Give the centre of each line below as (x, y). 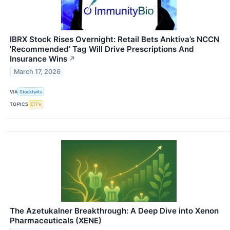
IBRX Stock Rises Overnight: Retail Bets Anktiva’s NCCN (114, 40)
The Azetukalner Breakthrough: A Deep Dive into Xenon (114, 210)
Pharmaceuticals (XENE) (56, 220)
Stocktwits (31, 91)
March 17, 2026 (37, 72)
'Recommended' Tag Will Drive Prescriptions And (102, 49)
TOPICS (19, 104)
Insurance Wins (39, 59)
